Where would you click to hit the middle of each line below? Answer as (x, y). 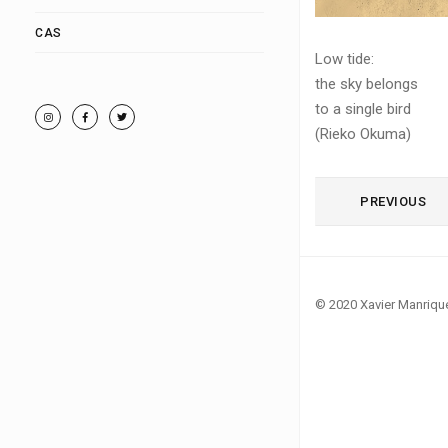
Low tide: (344, 59)
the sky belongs (366, 84)
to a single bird (363, 109)
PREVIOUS (393, 201)
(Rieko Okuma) (363, 134)
